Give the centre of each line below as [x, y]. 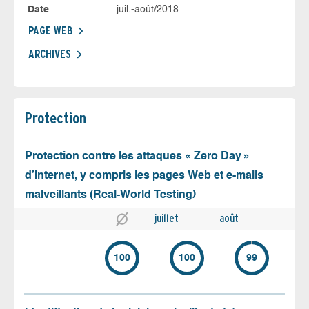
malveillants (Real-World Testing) [110, 195]
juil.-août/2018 [147, 9]
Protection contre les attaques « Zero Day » [138, 156]
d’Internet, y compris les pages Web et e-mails [144, 176]
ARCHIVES [50, 54]
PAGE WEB [50, 30]
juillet [167, 218]
